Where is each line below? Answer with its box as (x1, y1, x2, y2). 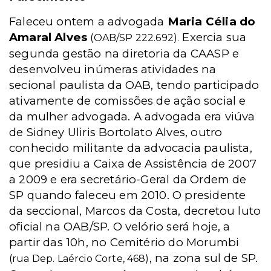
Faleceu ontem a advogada (9, 15, 168, 28)
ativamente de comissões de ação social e (9, 94, 246, 108)
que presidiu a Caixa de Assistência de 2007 (9, 157, 257, 171)
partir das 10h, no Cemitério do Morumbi (9, 235, 240, 249)
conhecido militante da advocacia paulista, (9, 141, 252, 155)
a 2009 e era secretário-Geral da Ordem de (9, 172, 247, 186)
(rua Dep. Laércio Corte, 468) (9, 253, 149, 264)
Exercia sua (179, 30, 247, 44)
